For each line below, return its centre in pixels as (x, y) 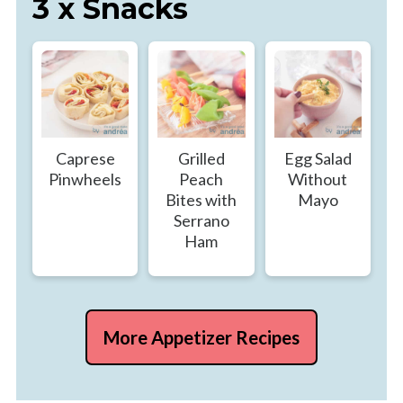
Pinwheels (85, 179)
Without (318, 179)
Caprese (85, 159)
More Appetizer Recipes (201, 338)
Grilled (201, 159)
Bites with (201, 200)
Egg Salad (318, 159)
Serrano (201, 221)
